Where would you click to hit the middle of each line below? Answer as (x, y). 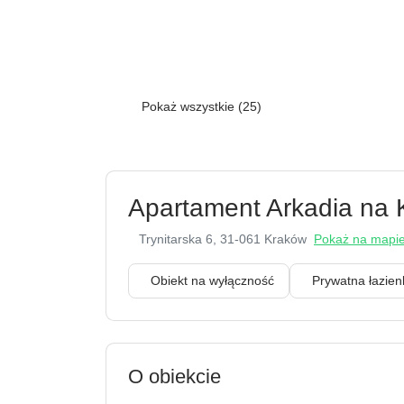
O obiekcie (175, 376)
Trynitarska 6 (181, 239)
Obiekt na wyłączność (217, 280)
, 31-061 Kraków (263, 239)
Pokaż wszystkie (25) (205, 106)
